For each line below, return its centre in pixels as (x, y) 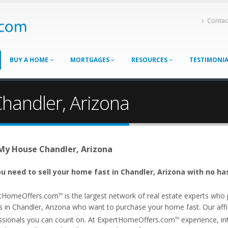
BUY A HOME (30, 60)
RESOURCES (150, 60)
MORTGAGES (91, 60)
